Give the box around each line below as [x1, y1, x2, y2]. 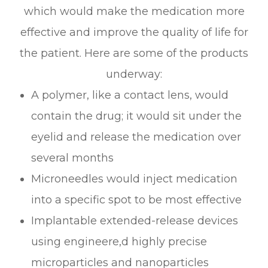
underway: [106, 67, 162, 81]
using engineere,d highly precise [31, 234, 208, 248]
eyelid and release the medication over [31, 130, 242, 144]
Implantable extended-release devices [31, 214, 239, 227]
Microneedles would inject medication [31, 172, 238, 185]
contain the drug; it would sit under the [31, 109, 242, 123]
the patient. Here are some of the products [20, 46, 248, 60]
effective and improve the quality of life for [20, 25, 248, 39]
